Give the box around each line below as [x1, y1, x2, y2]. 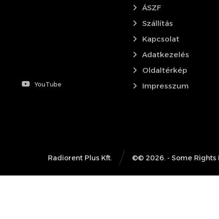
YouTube [35, 80, 62, 88]
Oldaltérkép [142, 65, 188, 75]
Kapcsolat [142, 34, 180, 44]
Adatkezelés [142, 49, 190, 59]
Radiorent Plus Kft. [48, 153, 112, 163]
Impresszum [142, 81, 189, 90]
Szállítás [142, 18, 174, 28]
